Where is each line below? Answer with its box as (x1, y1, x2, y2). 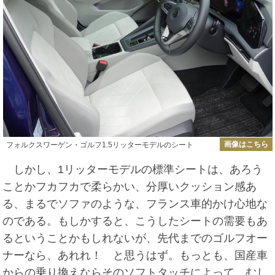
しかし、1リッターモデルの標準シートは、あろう (2, 163, 263, 176)
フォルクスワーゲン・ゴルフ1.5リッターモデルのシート (6, 141, 193, 150)
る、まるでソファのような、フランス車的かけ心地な (2, 198, 268, 211)
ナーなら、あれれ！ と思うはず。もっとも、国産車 (2, 249, 268, 262)
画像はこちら (223, 140, 268, 149)
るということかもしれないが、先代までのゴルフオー (2, 232, 268, 245)
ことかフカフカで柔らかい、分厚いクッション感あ (2, 180, 257, 193)
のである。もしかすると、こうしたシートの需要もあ (2, 215, 268, 228)
